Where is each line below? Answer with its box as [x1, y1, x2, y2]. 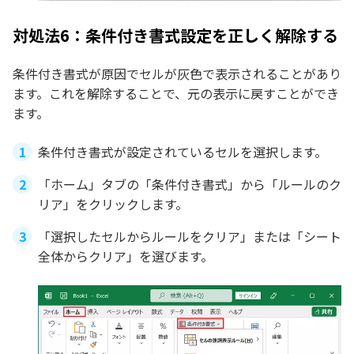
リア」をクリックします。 [38, 194, 188, 213]
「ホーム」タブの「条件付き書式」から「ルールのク [38, 174, 341, 194]
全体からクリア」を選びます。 [38, 246, 213, 265]
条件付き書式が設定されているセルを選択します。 [38, 141, 327, 161]
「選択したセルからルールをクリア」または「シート [38, 226, 341, 246]
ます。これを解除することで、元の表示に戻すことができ [13, 83, 339, 103]
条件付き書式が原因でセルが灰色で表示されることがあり [13, 63, 341, 83]
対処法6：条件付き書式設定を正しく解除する [13, 23, 338, 47]
